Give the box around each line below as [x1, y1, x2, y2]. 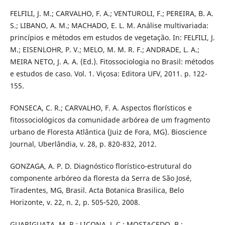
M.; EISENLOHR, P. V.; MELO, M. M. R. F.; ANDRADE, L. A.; [10, 45, 199, 55]
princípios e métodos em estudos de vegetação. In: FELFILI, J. [10, 33, 215, 43]
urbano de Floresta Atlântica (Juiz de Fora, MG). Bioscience [10, 127, 207, 137]
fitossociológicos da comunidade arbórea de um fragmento [10, 115, 210, 125]
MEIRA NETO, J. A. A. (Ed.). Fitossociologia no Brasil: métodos [10, 57, 214, 67]
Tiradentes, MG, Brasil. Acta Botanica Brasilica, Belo [10, 185, 184, 195]
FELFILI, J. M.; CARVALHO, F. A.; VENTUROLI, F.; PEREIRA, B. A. [10, 9, 213, 19]
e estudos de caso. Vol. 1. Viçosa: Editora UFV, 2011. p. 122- [10, 69, 207, 79]
